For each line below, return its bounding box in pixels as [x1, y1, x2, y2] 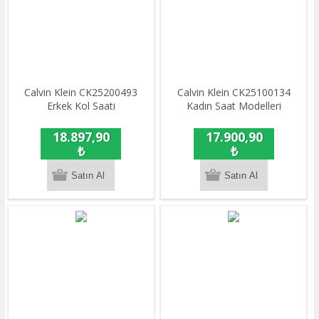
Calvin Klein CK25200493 [24, 85, 138, 100]
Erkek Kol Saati [46, 99, 115, 113]
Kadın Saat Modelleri [186, 99, 281, 113]
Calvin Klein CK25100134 [177, 85, 291, 100]
